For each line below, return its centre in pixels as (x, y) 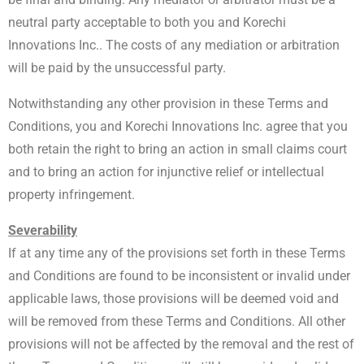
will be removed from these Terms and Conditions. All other (177, 321)
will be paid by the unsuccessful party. (119, 68)
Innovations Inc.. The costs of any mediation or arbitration (174, 45)
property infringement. (73, 195)
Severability (43, 230)
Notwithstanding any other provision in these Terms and (168, 104)
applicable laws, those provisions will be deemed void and (173, 299)
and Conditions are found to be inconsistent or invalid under (179, 276)
